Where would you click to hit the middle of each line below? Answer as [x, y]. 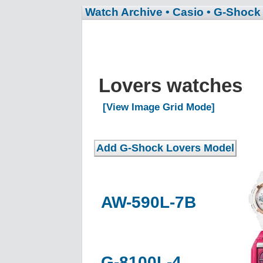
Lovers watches [173, 85]
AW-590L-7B [149, 202]
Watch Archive [124, 12]
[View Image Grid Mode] [159, 107]
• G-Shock [234, 12]
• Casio [185, 12]
